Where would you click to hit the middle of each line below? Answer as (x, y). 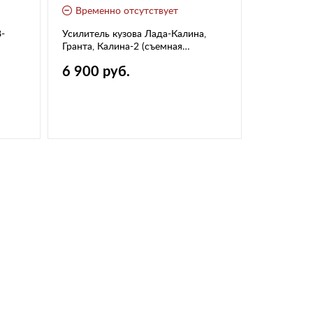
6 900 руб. (96, 72)
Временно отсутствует (127, 11)
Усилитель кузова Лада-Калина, (134, 34)
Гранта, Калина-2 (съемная (123, 46)
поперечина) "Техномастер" (124, 59)
